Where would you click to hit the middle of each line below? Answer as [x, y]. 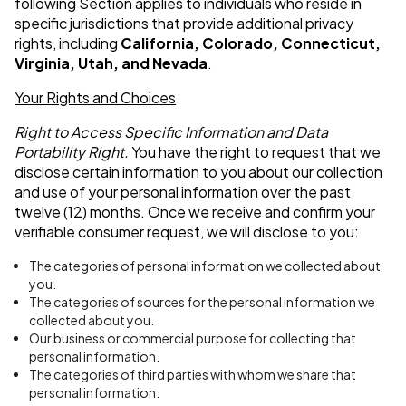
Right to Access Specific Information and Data [171, 132]
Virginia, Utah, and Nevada [111, 63]
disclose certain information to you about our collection [198, 172]
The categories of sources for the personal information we [202, 302]
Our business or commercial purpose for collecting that [193, 338]
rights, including [68, 43]
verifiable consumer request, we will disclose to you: [187, 232]
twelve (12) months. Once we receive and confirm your [195, 212]
